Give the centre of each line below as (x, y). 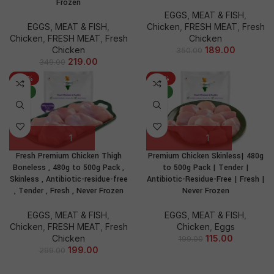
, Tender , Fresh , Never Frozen (68, 191)
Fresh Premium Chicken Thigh (68, 156)
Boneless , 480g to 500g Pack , (68, 167)
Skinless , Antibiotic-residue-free (68, 179)
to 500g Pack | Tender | (206, 167)
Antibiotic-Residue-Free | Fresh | (206, 179)
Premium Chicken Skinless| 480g (206, 156)
